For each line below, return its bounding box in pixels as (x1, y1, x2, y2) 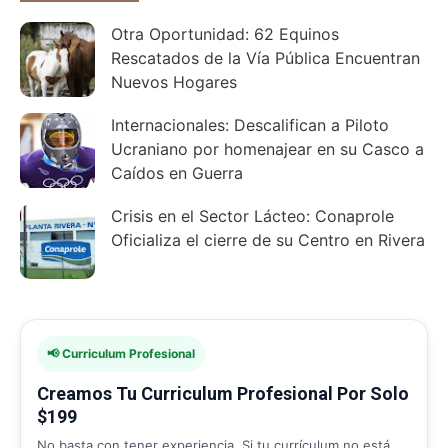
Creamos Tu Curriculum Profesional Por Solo (37, 382, 409, 404)
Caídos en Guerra (111, 162, 243, 183)
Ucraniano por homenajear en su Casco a (111, 138, 424, 159)
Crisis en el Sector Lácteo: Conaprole (111, 205, 394, 226)
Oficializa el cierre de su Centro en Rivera (111, 229, 425, 250)
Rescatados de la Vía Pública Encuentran (111, 47, 420, 68)
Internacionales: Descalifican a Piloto (111, 114, 389, 135)
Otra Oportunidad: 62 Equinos (111, 23, 339, 44)
